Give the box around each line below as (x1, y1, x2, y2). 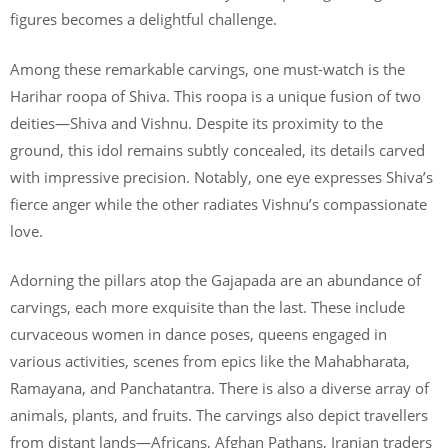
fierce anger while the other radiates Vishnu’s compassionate (10, 193, 427, 214)
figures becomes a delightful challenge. (10, 9, 277, 30)
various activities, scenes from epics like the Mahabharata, (10, 351, 410, 372)
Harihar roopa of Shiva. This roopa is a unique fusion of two (10, 85, 421, 106)
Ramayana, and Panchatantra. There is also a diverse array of (10, 378, 429, 399)
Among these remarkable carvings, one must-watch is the (10, 58, 405, 79)
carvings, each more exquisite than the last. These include (10, 297, 405, 318)
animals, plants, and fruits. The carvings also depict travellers (10, 405, 428, 426)
